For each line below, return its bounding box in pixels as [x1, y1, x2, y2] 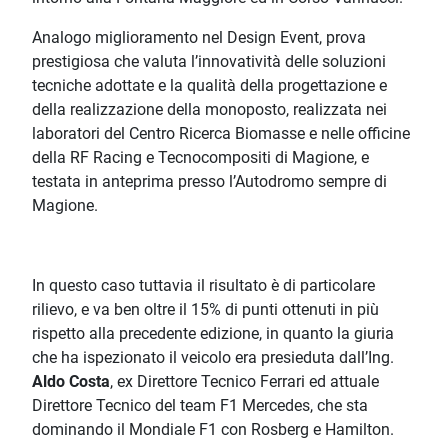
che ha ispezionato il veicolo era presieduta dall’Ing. [32, 348, 394, 368]
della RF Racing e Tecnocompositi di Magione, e [32, 148, 369, 168]
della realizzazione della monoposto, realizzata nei [32, 100, 387, 120]
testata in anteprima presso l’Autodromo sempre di [32, 172, 387, 192]
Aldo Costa [32, 372, 110, 392]
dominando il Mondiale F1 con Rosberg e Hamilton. [32, 420, 394, 440]
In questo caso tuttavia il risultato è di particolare [32, 276, 375, 296]
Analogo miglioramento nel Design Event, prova [32, 28, 366, 48]
